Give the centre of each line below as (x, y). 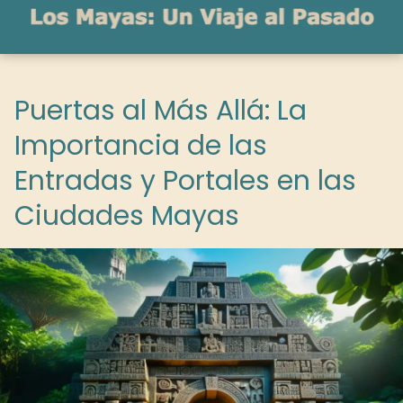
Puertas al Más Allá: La (161, 111)
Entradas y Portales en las (185, 181)
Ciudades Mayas (127, 216)
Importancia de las (141, 146)
